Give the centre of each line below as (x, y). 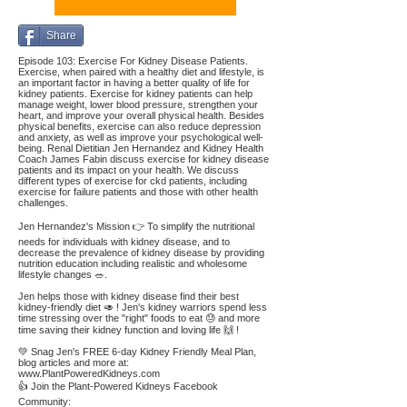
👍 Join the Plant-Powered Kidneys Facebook (118, 386)
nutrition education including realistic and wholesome (133, 263)
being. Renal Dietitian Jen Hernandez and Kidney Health (141, 148)
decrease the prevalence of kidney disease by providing (141, 253)
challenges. (43, 203)
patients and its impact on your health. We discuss (129, 170)
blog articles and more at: (74, 362)
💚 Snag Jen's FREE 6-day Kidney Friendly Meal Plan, (137, 352)
